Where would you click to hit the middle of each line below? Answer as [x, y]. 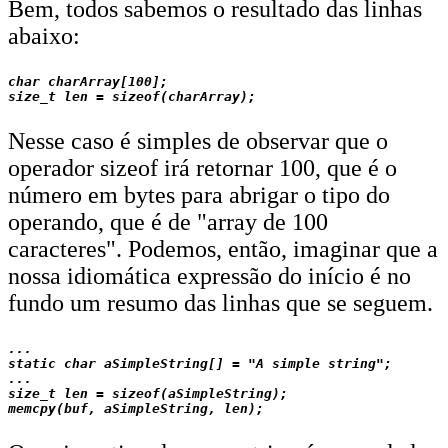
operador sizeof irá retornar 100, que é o [202, 168]
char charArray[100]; [88, 81]
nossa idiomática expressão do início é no [209, 276]
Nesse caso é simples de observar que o [198, 141]
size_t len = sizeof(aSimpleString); [148, 393]
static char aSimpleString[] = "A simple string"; [200, 363]
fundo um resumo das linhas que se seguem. [220, 303]
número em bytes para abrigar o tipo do [199, 195]
